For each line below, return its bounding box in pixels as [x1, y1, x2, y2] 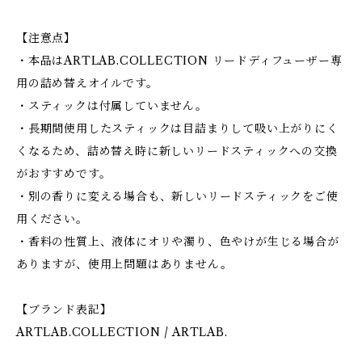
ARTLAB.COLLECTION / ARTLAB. [16, 325, 228, 339]
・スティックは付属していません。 [16, 99, 208, 113]
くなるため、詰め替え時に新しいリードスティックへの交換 [16, 144, 338, 158]
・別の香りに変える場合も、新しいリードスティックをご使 [16, 189, 339, 204]
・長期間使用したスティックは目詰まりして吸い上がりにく [16, 121, 339, 136]
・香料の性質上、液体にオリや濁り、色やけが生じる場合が [16, 234, 339, 249]
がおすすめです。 [16, 166, 112, 181]
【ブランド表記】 [16, 302, 112, 317]
